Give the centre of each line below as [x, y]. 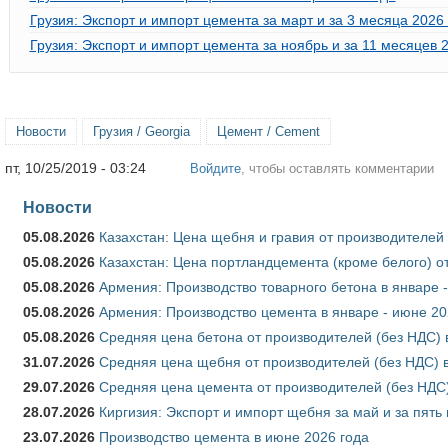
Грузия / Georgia [141, 131]
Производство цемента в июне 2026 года [234, 436]
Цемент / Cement [268, 131]
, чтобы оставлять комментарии [337, 168]
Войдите [215, 168]
